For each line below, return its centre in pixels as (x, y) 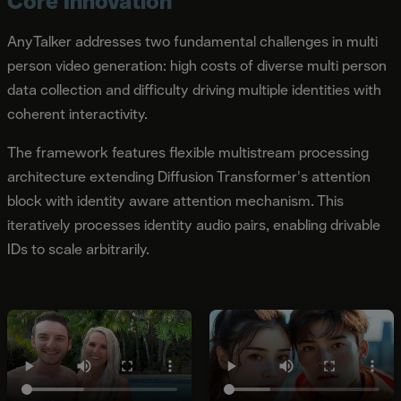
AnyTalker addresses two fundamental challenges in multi (192, 41)
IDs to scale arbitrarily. (78, 249)
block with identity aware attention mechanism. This (175, 200)
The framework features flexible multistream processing (188, 152)
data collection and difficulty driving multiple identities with (194, 90)
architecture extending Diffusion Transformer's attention (189, 176)
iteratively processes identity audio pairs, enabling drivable (194, 225)
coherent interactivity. (77, 114)
